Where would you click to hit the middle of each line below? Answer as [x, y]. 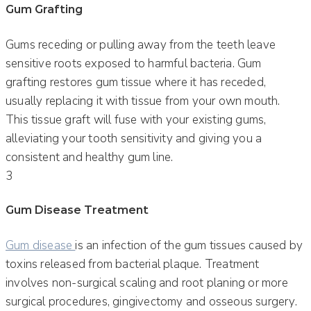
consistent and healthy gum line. [90, 157]
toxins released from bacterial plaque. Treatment [133, 264]
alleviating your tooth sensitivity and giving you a [134, 138]
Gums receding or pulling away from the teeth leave [141, 44]
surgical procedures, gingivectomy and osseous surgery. [151, 301]
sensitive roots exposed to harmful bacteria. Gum [134, 63]
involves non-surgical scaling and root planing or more [147, 283]
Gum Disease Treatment [77, 210]
